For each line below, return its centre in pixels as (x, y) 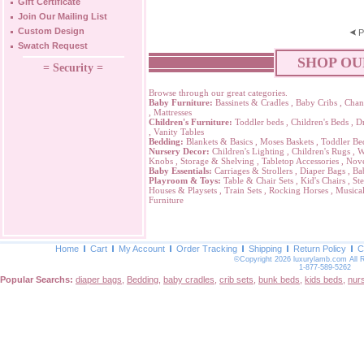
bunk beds (279, 279)
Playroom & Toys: (185, 180)
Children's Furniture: (191, 122)
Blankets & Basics (219, 141)
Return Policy (320, 249)
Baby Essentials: (180, 171)
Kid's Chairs (323, 180)
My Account (142, 249)
